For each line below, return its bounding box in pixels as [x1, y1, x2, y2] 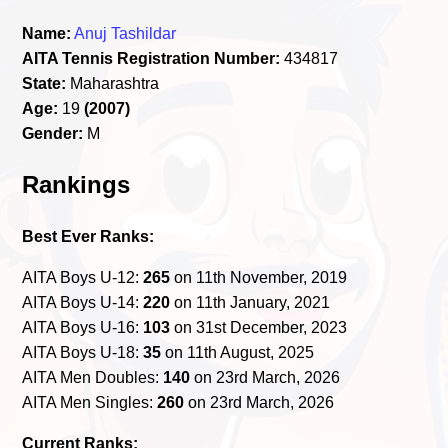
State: [22, 74, 67, 92]
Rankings [22, 170, 131, 198]
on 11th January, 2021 [170, 293, 331, 311]
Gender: [22, 124, 84, 142]
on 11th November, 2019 [170, 268, 348, 286]
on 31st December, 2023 [170, 318, 348, 336]
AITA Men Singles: [22, 393, 158, 411]
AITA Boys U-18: [22, 343, 144, 361]
